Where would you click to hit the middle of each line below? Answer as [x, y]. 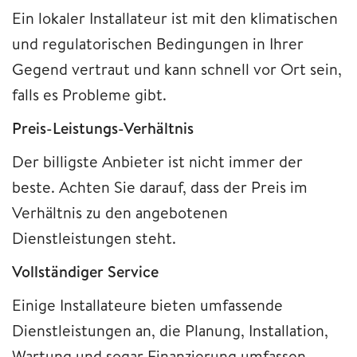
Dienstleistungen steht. [94, 237]
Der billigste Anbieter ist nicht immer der [157, 161]
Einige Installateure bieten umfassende [147, 304]
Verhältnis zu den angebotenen [120, 212]
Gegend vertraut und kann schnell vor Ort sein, [177, 69]
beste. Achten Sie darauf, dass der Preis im [160, 186]
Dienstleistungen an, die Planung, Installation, [170, 330]
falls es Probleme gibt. [89, 94]
